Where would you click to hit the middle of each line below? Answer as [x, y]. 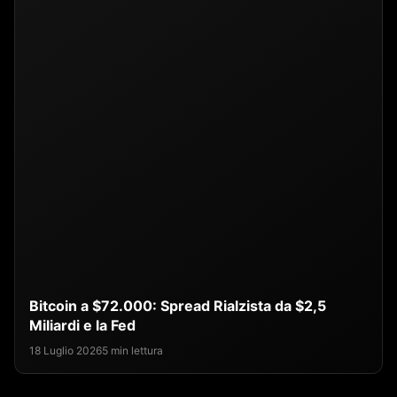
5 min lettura [132, 351]
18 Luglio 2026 [66, 351]
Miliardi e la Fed [82, 326]
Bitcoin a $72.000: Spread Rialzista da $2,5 [178, 306]
